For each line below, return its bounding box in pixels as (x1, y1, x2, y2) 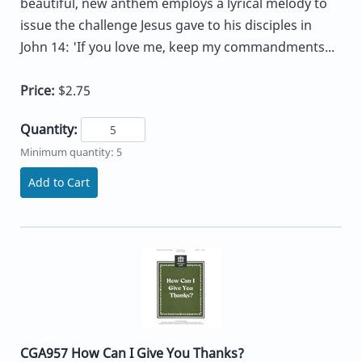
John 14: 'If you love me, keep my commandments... (20, 37, 335, 56)
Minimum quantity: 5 (20, 144, 122, 159)
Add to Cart (28, 174, 90, 190)
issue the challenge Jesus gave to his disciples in (20, 15, 312, 34)
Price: (20, 81, 58, 99)
